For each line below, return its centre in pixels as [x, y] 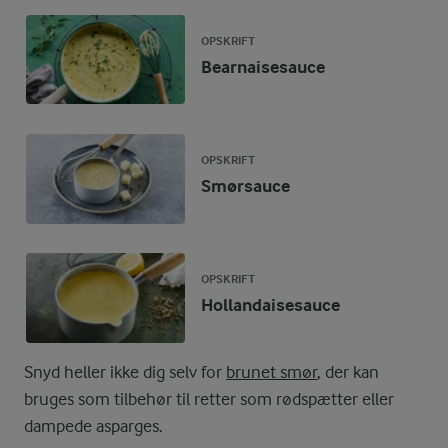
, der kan [348, 371]
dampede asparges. [93, 425]
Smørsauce [246, 186]
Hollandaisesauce [271, 305]
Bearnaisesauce [263, 67]
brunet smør [271, 371]
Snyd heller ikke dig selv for [125, 371]
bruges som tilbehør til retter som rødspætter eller [209, 398]
